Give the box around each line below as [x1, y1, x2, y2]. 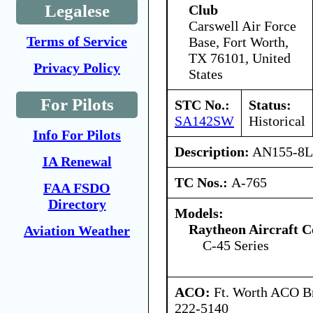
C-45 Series [203, 237, 269, 253]
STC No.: [175, 96, 230, 112]
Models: [175, 205, 224, 221]
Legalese [44, 1, 110, 20]
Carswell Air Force [189, 17, 296, 34]
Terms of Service [27, 34, 127, 49]
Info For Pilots [33, 127, 121, 143]
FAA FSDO [43, 180, 110, 196]
